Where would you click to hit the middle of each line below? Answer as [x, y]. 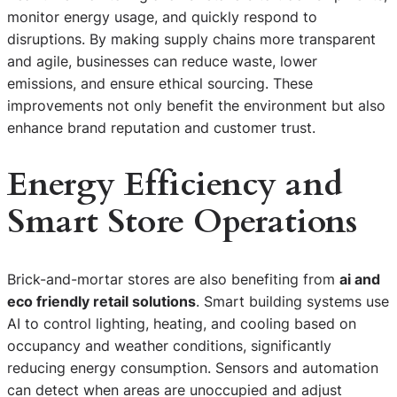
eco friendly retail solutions [101, 302]
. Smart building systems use [292, 302]
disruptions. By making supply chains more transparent [191, 39]
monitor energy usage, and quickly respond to [162, 17]
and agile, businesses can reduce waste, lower [162, 62]
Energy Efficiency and [175, 185]
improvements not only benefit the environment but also [196, 106]
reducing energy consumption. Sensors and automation [193, 368]
